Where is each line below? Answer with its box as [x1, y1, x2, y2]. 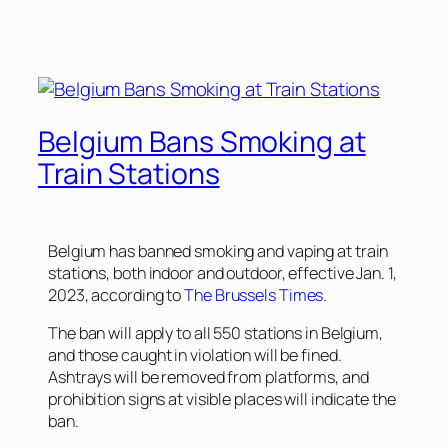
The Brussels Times [184, 283, 324, 306]
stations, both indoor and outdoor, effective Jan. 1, [48, 261, 397, 284]
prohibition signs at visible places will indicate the [48, 388, 396, 411]
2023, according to [48, 283, 185, 306]
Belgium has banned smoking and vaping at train [48, 239, 389, 262]
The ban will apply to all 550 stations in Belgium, [48, 322, 383, 345]
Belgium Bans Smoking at [38, 121, 366, 161]
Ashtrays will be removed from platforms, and [48, 366, 369, 389]
